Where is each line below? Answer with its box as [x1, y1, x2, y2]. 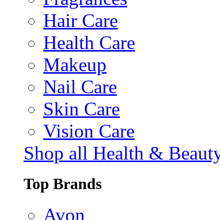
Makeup [43, 54, 107, 76]
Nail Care [43, 76, 117, 98]
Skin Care [43, 98, 120, 120]
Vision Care [43, 120, 135, 142]
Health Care [43, 32, 135, 54]
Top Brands [24, 175, 102, 193]
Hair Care [43, 10, 118, 31]
